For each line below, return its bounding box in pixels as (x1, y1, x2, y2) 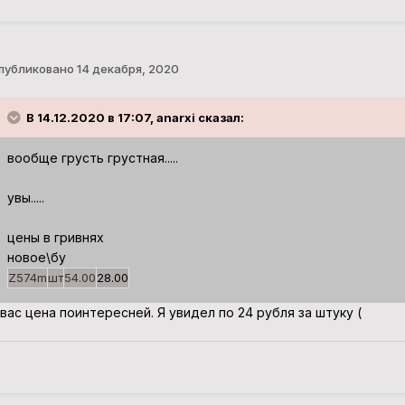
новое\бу (6, 250, 66, 266)
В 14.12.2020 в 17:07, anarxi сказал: (25, 110, 244, 126)
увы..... (6, 190, 44, 206)
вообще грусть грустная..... (6, 150, 178, 166)
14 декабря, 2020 (76, 61, 179, 76)
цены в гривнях (6, 230, 104, 246)
